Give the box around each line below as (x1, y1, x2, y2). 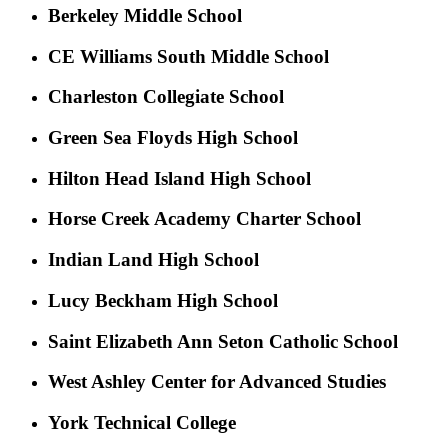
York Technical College (48, 412, 236, 434)
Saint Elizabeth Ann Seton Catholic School (48, 330, 398, 352)
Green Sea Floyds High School (48, 127, 298, 148)
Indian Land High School (48, 249, 259, 271)
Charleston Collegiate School (48, 86, 284, 108)
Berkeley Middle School (48, 4, 242, 26)
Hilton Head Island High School (48, 167, 311, 189)
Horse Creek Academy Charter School (48, 208, 361, 230)
